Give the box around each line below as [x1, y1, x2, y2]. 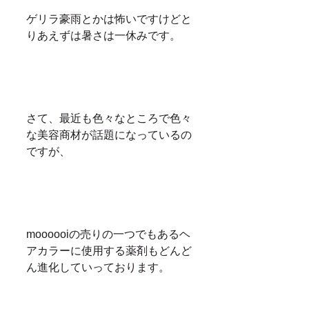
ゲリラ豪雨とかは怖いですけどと [26, 13, 192, 25]
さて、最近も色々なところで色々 [26, 112, 192, 124]
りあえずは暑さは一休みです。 [26, 30, 181, 41]
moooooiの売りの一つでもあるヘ [26, 228, 190, 240]
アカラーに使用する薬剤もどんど [26, 245, 192, 257]
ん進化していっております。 [26, 261, 170, 273]
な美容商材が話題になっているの [26, 129, 192, 141]
